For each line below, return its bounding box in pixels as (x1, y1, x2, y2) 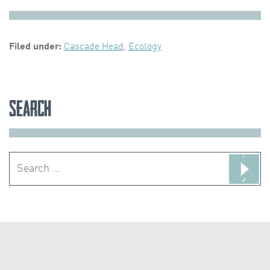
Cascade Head (64, 42, 124, 52)
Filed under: (9, 42, 61, 52)
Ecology (128, 42, 162, 52)
